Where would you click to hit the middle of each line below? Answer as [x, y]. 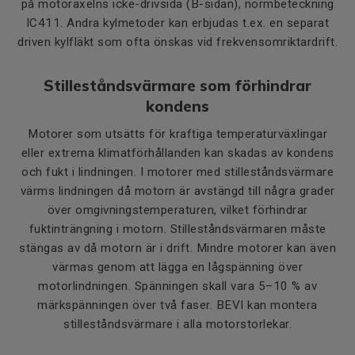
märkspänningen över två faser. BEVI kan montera [177, 305]
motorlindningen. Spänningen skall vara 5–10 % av [177, 286]
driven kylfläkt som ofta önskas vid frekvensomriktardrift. [177, 42]
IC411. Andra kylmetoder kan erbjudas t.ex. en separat [177, 23]
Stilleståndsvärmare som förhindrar [177, 86]
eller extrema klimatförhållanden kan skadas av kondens [177, 153]
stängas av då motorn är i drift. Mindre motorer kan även [177, 248]
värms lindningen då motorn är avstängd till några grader [177, 191]
